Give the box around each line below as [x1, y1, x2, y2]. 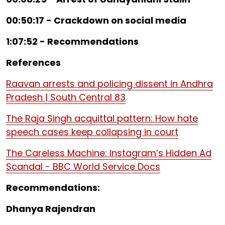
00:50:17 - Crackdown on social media [6, 14, 186, 27]
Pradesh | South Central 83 [6, 91, 126, 103]
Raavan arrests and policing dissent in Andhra [6, 77, 213, 90]
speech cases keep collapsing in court [6, 126, 178, 138]
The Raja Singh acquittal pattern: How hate [6, 112, 198, 125]
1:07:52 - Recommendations [6, 35, 139, 48]
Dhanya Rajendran [6, 202, 95, 215]
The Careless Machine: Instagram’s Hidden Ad [6, 147, 211, 159]
